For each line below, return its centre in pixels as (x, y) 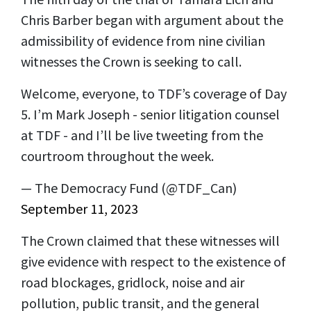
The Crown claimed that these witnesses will (150, 240)
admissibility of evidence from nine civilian (143, 40)
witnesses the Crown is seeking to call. (131, 61)
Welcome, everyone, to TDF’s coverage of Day (154, 93)
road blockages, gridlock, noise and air (133, 282)
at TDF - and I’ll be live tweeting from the (142, 135)
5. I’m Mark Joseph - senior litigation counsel (150, 114)
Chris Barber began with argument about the (152, 19)
